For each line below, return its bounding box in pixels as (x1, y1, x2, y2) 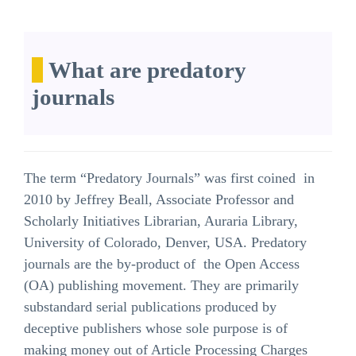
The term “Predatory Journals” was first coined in (24, 170, 315, 187)
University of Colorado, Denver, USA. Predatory (24, 234, 307, 251)
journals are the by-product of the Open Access (24, 256, 300, 273)
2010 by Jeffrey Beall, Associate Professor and (24, 192, 294, 208)
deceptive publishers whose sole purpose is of (24, 320, 288, 337)
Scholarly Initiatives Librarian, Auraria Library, (24, 213, 298, 230)
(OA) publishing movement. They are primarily (24, 277, 299, 294)
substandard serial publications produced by (24, 299, 277, 315)
